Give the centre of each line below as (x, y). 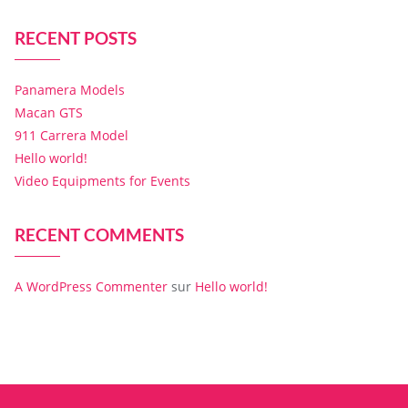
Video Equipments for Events (102, 181)
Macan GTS (49, 113)
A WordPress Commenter (91, 287)
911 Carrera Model (71, 136)
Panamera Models (70, 90)
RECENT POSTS (76, 38)
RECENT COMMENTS (99, 235)
